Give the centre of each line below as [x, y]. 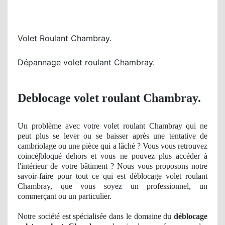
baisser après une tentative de [157, 136]
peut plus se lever [48, 136]
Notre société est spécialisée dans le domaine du [96, 216]
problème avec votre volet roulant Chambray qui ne [119, 126]
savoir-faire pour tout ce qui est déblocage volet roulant [113, 176]
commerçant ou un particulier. [65, 196]
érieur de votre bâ [59, 166]
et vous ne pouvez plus [131, 156]
